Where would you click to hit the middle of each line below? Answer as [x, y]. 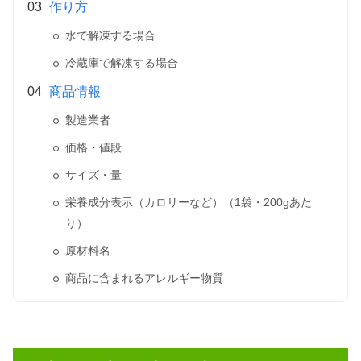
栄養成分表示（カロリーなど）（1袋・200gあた [189, 202]
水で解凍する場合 [110, 35]
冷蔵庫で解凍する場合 [122, 62]
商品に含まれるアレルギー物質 [144, 278]
